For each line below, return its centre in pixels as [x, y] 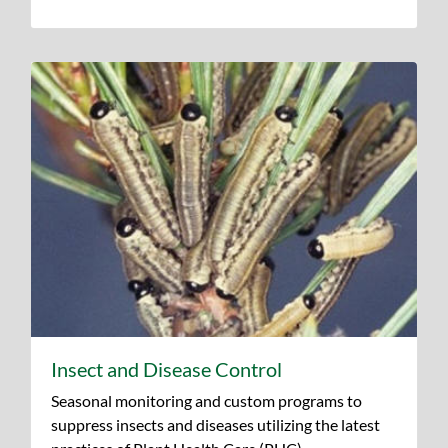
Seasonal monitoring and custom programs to [206, 401]
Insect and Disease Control [166, 369]
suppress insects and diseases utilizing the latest [215, 425]
